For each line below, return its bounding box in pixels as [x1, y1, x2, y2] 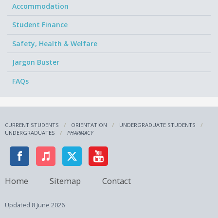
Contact [102, 175, 131, 186]
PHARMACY [67, 129, 93, 137]
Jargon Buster [12, 57, 59, 67]
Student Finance [12, 20, 68, 30]
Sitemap [50, 175, 81, 186]
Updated [5, 201, 32, 210]
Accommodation [12, 1, 69, 11]
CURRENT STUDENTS [5, 121, 59, 129]
